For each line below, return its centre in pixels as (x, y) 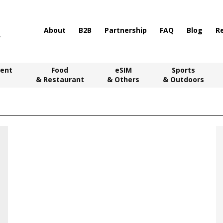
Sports (184, 70)
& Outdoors (184, 79)
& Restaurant (60, 79)
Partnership (126, 30)
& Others (123, 79)
